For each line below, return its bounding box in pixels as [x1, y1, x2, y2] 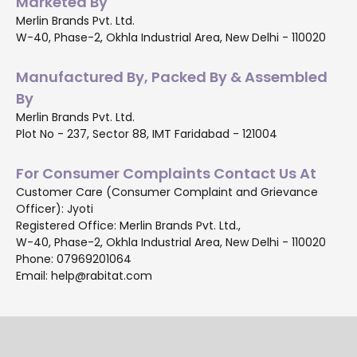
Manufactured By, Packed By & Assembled [16, 66, 328, 87]
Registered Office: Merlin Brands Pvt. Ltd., [16, 217, 241, 233]
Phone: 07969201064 [16, 250, 131, 267]
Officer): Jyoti [16, 200, 93, 217]
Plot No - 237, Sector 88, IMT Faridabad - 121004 [16, 125, 277, 142]
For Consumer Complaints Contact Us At [16, 163, 316, 183]
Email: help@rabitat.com [16, 267, 152, 284]
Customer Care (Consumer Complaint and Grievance [16, 183, 318, 200]
